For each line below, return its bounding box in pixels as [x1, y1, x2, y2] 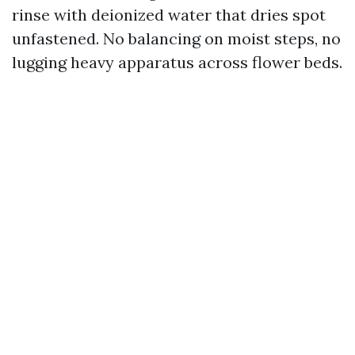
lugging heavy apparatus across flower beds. [12, 52, 342, 72]
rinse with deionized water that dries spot [12, 5, 326, 25]
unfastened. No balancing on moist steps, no [12, 29, 341, 48]
